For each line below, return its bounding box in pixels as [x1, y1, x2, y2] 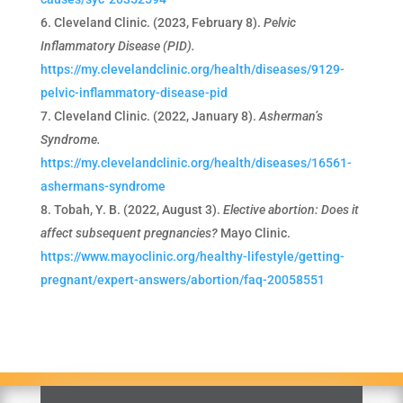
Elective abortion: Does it [222, 201, 359, 217]
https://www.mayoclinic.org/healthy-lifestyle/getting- [40, 248, 345, 264]
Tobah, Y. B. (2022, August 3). [53, 201, 223, 217]
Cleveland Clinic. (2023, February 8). [53, 14, 264, 30]
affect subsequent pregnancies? [40, 225, 220, 240]
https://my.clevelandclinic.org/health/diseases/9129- [40, 61, 345, 76]
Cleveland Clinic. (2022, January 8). [53, 108, 259, 123]
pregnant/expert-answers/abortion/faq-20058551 [40, 272, 325, 287]
